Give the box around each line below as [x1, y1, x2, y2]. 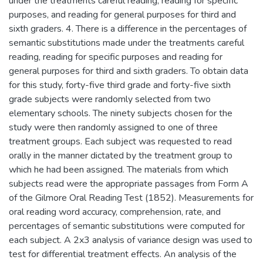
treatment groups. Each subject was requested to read [9, 134, 232, 148]
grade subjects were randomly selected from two [9, 92, 211, 106]
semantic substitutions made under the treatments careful [9, 36, 244, 49]
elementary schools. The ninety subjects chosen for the [9, 106, 232, 120]
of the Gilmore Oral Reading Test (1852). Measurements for [9, 191, 254, 204]
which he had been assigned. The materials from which [9, 163, 228, 176]
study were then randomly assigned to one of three [9, 120, 218, 134]
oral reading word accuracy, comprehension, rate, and [9, 205, 221, 218]
